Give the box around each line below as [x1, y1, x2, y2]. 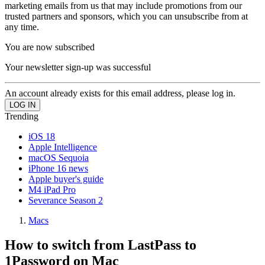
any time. [5, 21, 39, 32]
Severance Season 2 [28, 195, 103, 205]
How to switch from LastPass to [5, 237, 196, 253]
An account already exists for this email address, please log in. [5, 88, 235, 98]
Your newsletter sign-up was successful [5, 62, 151, 72]
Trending [5, 111, 38, 121]
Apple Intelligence [28, 141, 97, 152]
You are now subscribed [5, 41, 95, 52]
